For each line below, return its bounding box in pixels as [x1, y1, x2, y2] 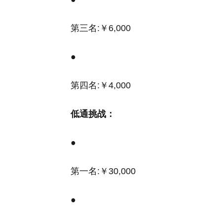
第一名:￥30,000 [71, 166, 136, 176]
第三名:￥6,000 [71, 23, 131, 33]
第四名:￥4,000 [71, 80, 131, 90]
